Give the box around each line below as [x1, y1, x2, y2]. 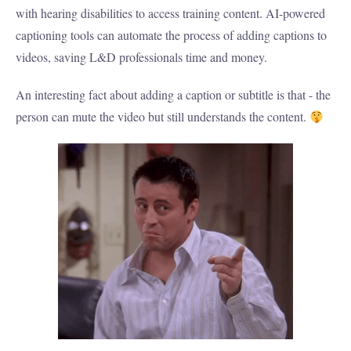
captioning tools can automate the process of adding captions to [16, 27, 327, 44]
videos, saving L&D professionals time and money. [16, 49, 267, 66]
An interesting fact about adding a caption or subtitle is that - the [16, 86, 331, 103]
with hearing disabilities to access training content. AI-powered [16, 5, 325, 22]
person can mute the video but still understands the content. [16, 108, 309, 125]
